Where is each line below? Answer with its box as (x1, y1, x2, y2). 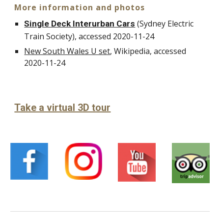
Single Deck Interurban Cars (24, 19, 136, 28)
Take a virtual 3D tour (14, 102, 111, 113)
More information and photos (14, 2, 145, 13)
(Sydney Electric (135, 18, 194, 29)
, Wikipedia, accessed (110, 46, 187, 56)
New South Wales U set (24, 46, 110, 56)
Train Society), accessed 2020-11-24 (24, 31, 155, 42)
